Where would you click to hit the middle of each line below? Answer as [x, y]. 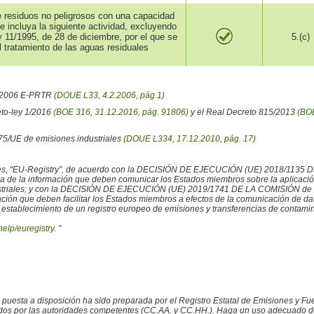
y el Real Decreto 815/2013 [243, 112]
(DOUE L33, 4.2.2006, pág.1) [109, 96]
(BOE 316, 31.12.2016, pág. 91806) [121, 112]
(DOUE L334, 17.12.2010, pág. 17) [189, 139]
